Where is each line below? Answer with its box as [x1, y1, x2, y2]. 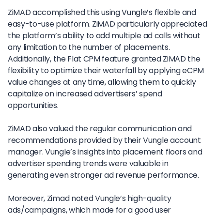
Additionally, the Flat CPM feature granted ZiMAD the [8, 53, 201, 64]
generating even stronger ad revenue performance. [8, 169, 199, 181]
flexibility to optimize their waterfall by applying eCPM [8, 64, 204, 76]
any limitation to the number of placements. [8, 41, 170, 53]
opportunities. [8, 99, 59, 111]
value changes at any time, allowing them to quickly [8, 76, 196, 88]
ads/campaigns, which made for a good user [8, 204, 171, 216]
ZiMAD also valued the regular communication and [8, 123, 192, 134]
